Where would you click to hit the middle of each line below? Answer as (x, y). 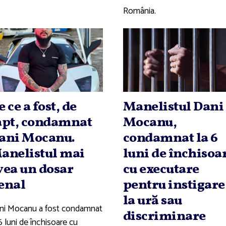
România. (139, 11)
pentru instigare (174, 185)
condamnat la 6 (170, 138)
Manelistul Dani (173, 107)
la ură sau (152, 201)
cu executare (161, 170)
